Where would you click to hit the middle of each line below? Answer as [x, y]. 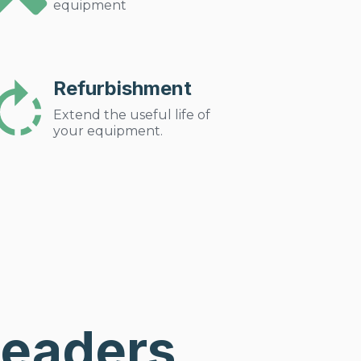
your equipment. [108, 131]
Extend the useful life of [132, 115]
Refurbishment [123, 88]
